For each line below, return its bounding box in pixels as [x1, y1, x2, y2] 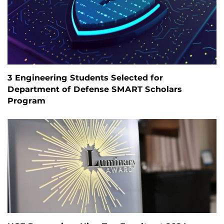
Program [7, 96, 45, 106]
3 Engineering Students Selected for [7, 73, 163, 83]
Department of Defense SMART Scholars [7, 84, 182, 94]
